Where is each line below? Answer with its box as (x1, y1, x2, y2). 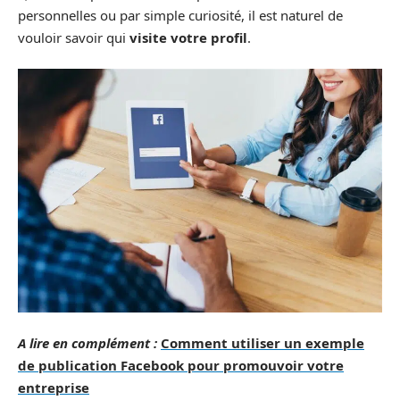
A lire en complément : (18, 334, 157, 353)
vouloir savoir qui (18, 28, 129, 46)
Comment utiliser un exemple (161, 334, 364, 353)
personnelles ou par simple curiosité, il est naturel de (18, 5, 343, 24)
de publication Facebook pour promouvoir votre (18, 356, 344, 375)
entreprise (18, 379, 89, 397)
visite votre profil (129, 28, 247, 46)
